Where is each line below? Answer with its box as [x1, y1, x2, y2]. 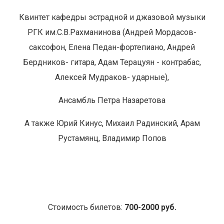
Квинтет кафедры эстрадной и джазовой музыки [18, 12, 205, 22]
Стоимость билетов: [47, 202, 124, 212]
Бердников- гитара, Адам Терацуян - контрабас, [23, 57, 201, 67]
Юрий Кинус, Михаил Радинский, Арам [56, 118, 200, 128]
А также [24, 118, 56, 128]
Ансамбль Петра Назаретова [58, 95, 165, 105]
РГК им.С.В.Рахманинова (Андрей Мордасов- [27, 27, 196, 37]
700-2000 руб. [124, 202, 176, 212]
